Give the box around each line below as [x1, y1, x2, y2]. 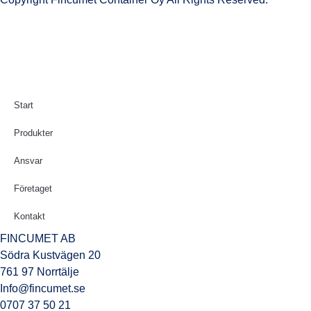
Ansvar [14, 155, 42, 166]
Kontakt [14, 210, 45, 221]
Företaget [14, 183, 52, 194]
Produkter [14, 127, 53, 138]
